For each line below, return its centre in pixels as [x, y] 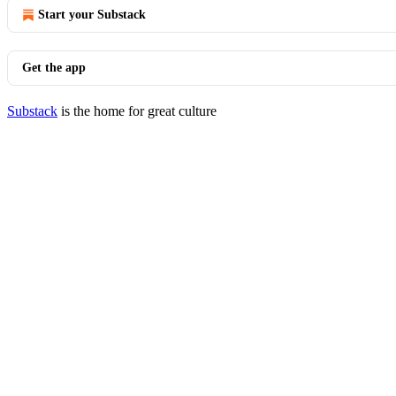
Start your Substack [92, 15]
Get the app [54, 68]
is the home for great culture [137, 111]
